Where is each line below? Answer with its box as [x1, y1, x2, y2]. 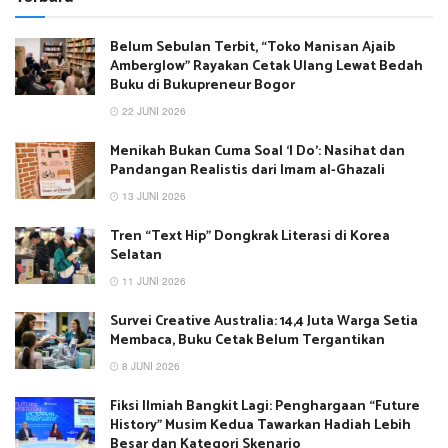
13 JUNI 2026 [119, 188, 186, 203]
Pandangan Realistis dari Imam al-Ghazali [110, 158, 385, 182]
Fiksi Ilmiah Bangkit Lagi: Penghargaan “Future [110, 394, 420, 418]
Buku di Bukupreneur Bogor [110, 73, 295, 97]
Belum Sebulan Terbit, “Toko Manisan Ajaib [110, 35, 395, 59]
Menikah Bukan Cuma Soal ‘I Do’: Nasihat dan [110, 139, 405, 163]
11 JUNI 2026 [119, 273, 186, 288]
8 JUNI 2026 [119, 358, 180, 373]
